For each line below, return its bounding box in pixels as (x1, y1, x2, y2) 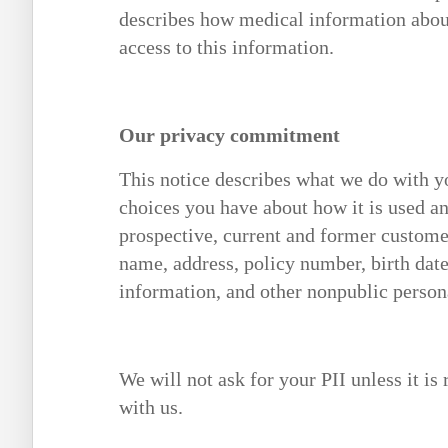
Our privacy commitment (119, 124, 340, 147)
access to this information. (119, 36, 334, 59)
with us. (119, 396, 183, 419)
